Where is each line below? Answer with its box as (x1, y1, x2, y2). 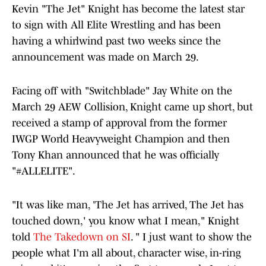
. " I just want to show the (131, 231, 252, 243)
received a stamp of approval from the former (12, 117, 227, 129)
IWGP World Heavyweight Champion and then (12, 133, 230, 145)
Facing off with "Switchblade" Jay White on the (12, 85, 232, 97)
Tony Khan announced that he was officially (12, 149, 219, 161)
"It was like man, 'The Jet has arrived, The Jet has (12, 199, 243, 211)
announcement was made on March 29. (12, 51, 199, 64)
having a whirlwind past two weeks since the (12, 35, 221, 47)
